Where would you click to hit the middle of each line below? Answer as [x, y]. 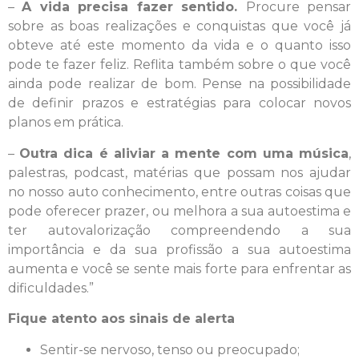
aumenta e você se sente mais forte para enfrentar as [179, 268]
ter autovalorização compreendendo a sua [179, 230]
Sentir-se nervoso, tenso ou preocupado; [170, 349]
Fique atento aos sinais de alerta [121, 319]
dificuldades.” [51, 288]
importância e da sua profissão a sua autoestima [179, 249]
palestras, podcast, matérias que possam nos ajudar [179, 172]
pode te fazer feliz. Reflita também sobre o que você [179, 65]
